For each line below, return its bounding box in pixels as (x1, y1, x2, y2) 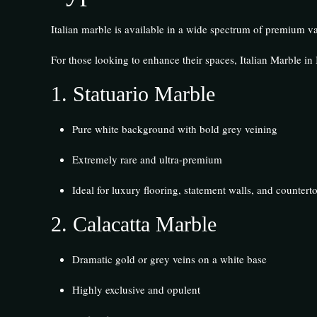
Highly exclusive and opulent (71, 282, 200, 296)
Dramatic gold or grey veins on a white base (71, 251, 267, 266)
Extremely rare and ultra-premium (71, 151, 222, 166)
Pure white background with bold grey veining (71, 121, 277, 136)
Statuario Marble (72, 81, 215, 105)
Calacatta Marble (72, 212, 217, 236)
